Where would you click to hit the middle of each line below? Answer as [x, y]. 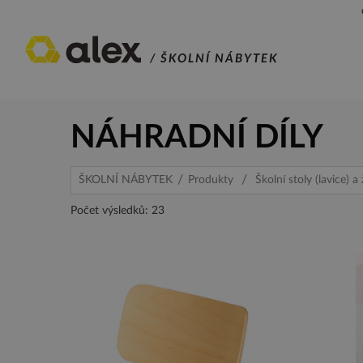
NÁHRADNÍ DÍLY [197, 138]
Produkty [211, 180]
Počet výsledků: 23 [117, 211]
